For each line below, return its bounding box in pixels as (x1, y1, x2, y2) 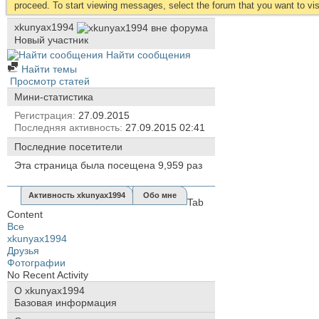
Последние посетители (14, 140, 122, 152)
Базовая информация (14, 296, 117, 308)
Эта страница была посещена (14, 159, 158, 171)
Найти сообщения (103, 48, 191, 61)
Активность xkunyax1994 (28, 190, 125, 199)
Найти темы (19, 63, 77, 75)
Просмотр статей (7, 75, 90, 87)
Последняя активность (14, 121, 120, 133)
